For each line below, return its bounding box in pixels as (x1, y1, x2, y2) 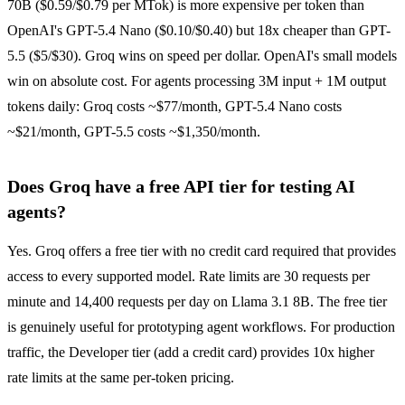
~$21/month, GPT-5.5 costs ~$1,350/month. (7, 124, 260, 140)
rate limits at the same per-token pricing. (7, 370, 234, 386)
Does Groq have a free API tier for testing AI (7, 176, 355, 197)
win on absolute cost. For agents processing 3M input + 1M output (7, 73, 386, 89)
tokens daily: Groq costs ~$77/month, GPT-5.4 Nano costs (7, 99, 342, 115)
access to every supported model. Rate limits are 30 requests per (7, 268, 370, 285)
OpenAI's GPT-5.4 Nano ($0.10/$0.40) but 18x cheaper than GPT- (7, 23, 391, 39)
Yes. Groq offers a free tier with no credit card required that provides (7, 243, 396, 259)
